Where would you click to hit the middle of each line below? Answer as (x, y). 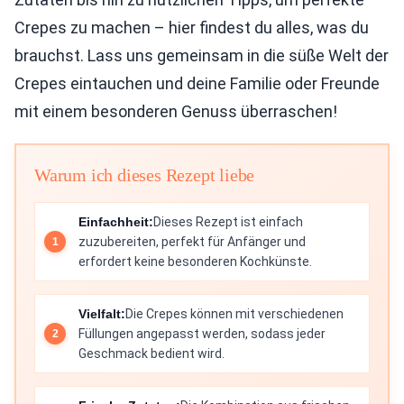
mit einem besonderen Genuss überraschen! (176, 111)
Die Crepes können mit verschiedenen (234, 314)
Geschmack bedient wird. (151, 353)
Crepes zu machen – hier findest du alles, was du (192, 28)
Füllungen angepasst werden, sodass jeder (202, 334)
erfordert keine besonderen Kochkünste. (195, 262)
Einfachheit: (116, 222)
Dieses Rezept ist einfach (228, 222)
